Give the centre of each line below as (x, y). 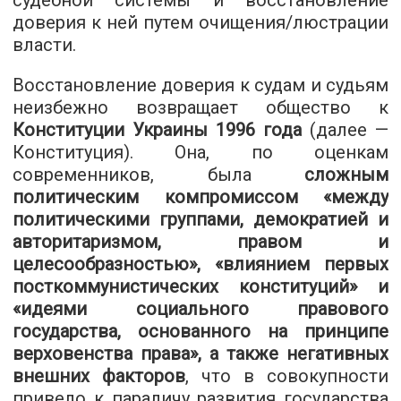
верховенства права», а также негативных (200, 354)
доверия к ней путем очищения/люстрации (200, 22)
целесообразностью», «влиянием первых (200, 264)
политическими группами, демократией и (200, 219)
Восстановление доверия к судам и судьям (200, 85)
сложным (346, 175)
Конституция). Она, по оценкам (200, 152)
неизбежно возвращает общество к (200, 107)
